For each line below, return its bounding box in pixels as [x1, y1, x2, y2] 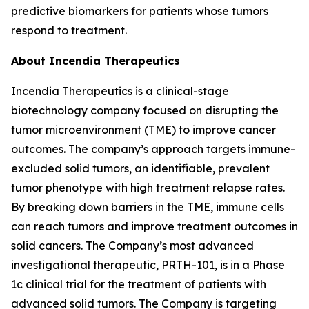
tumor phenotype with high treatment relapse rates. [11, 180, 285, 195]
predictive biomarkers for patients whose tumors [11, 3, 268, 18]
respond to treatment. [11, 23, 127, 37]
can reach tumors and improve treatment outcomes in [11, 219, 298, 233]
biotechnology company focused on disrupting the [11, 103, 279, 117]
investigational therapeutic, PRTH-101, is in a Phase [11, 257, 285, 272]
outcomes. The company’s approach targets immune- [11, 141, 295, 156]
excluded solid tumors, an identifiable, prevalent [11, 161, 270, 175]
